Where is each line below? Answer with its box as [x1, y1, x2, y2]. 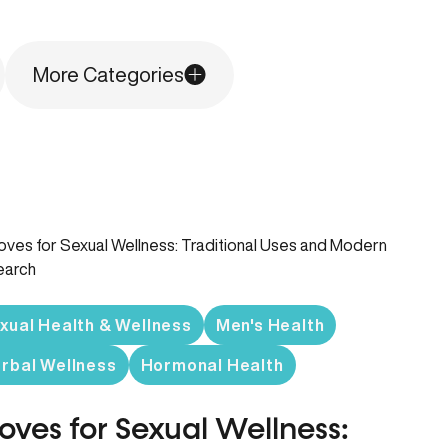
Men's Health [215, 317, 325, 333]
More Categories [33, 64, 184, 85]
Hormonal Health [140, 357, 284, 373]
